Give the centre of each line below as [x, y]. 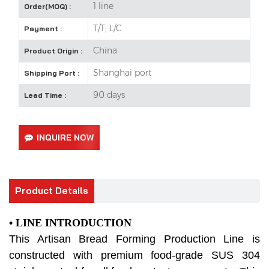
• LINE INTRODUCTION [72, 223]
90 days [109, 95]
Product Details [52, 191]
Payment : [43, 29]
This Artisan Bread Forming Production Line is [134, 239]
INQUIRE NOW [65, 138]
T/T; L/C [108, 29]
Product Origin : [53, 51]
